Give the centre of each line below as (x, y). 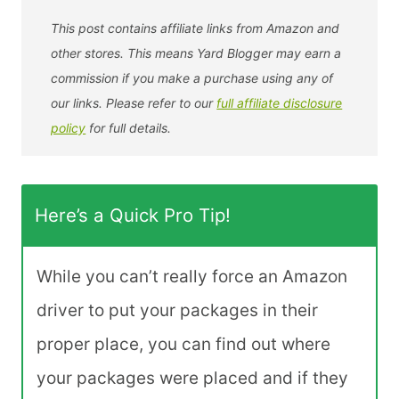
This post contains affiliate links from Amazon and (195, 28)
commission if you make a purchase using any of (192, 77)
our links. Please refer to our (134, 102)
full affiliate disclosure (280, 102)
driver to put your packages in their (177, 311)
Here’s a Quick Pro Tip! (133, 216)
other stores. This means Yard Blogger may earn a (196, 53)
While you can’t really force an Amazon (192, 277)
